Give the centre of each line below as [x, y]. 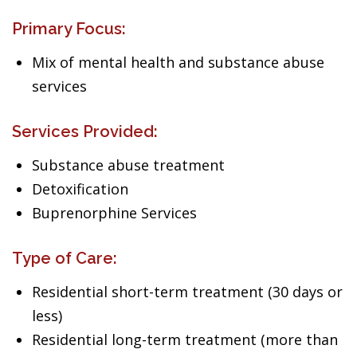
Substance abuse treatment [128, 165]
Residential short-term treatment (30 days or [187, 292]
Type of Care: [65, 258]
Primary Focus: [69, 29]
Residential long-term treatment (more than [185, 339]
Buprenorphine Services [114, 213]
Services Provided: [85, 131]
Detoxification [80, 189]
